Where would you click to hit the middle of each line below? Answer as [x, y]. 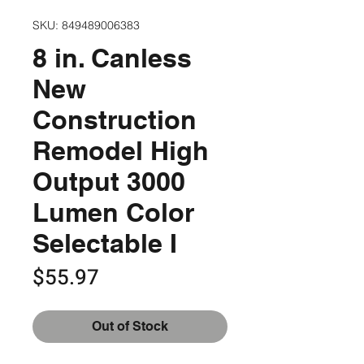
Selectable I [105, 243]
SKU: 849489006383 [86, 25]
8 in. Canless [112, 58]
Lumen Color [113, 212]
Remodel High [121, 150]
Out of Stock [130, 326]
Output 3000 [109, 181]
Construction [115, 119]
